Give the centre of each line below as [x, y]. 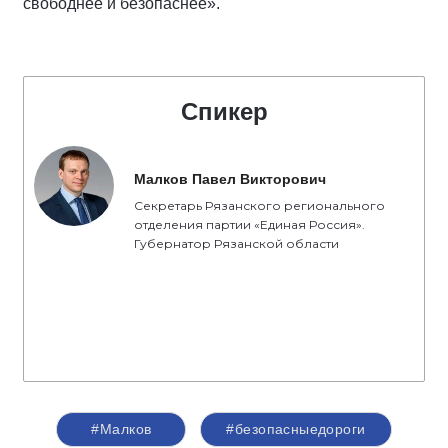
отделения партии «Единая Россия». [249, 224]
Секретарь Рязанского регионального [259, 205]
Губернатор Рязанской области [236, 243]
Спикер [224, 111]
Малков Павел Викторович [230, 179]
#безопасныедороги [296, 429]
